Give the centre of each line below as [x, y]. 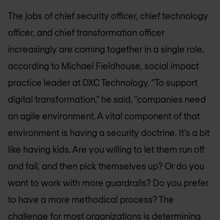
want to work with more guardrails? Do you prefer [108, 182]
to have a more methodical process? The [91, 199]
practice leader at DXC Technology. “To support [103, 82]
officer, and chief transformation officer [86, 32]
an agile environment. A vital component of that [104, 116]
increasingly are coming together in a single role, [106, 49]
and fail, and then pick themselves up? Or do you [106, 166]
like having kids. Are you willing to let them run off [106, 149]
